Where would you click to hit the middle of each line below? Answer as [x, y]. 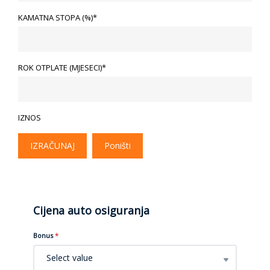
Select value [70, 258]
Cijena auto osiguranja [91, 210]
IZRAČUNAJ [52, 145]
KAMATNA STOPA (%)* [58, 17]
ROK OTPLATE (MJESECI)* [62, 67]
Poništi [118, 145]
